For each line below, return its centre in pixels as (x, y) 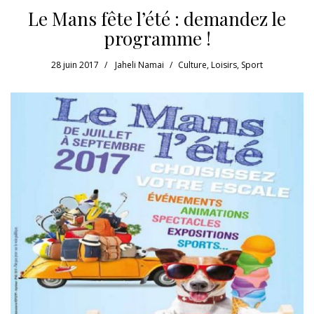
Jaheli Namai (139, 64)
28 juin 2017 (75, 64)
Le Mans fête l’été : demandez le (157, 18)
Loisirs (224, 64)
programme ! (157, 38)
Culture (192, 64)
